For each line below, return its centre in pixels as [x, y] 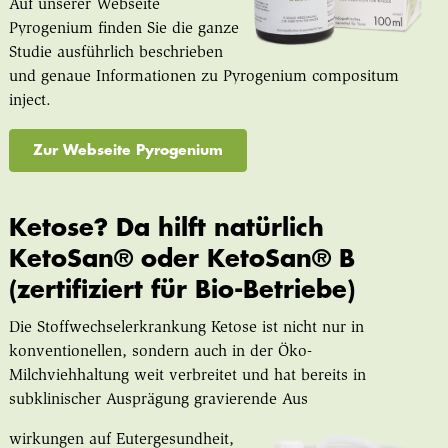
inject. [29, 100]
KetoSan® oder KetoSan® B [181, 259]
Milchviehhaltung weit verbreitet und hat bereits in [187, 376]
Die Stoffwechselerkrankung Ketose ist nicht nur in [186, 328]
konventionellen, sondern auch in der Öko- [160, 352]
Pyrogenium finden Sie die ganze [123, 28]
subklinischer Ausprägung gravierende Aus [158, 400]
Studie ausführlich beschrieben [115, 52]
